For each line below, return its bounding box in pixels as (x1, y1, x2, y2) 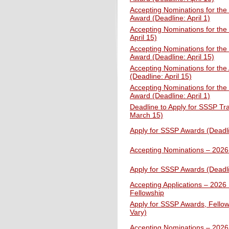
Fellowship (130, 189, 164, 197)
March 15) (130, 111, 163, 119)
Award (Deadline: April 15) (130, 53, 214, 61)
